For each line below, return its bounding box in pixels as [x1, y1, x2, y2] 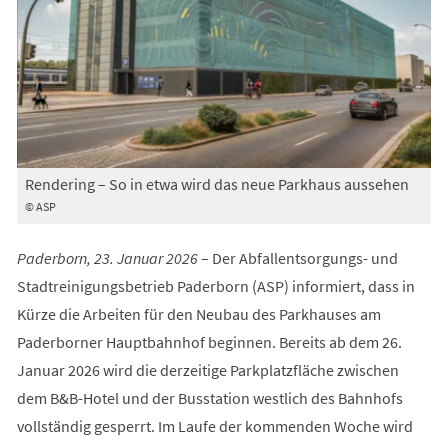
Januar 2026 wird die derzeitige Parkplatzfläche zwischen [16, 359, 399, 380]
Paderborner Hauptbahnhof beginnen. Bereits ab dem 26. [16, 331, 402, 352]
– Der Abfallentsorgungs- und [197, 247, 398, 268]
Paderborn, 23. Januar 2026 [16, 247, 198, 268]
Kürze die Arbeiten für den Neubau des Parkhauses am [16, 303, 381, 324]
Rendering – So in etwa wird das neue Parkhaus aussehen [24, 173, 409, 194]
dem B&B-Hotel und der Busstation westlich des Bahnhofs [16, 387, 403, 408]
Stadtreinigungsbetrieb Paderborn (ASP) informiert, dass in [16, 275, 415, 296]
